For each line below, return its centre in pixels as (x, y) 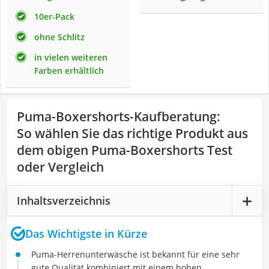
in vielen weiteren (71, 57)
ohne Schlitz (59, 37)
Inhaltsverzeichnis (64, 200)
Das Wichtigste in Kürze (86, 233)
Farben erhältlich (69, 71)
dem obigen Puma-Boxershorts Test (125, 150)
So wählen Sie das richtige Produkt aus (132, 133)
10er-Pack (54, 17)
